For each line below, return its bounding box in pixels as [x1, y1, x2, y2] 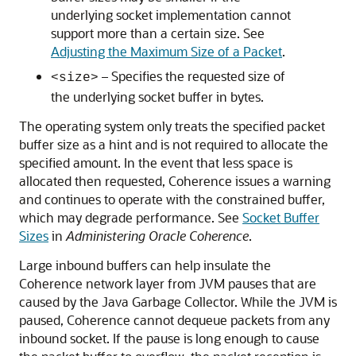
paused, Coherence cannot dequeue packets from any [19, 311, 330, 328]
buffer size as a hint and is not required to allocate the [19, 136, 328, 153]
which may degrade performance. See [19, 209, 242, 226]
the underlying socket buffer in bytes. [51, 88, 264, 105]
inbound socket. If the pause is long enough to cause [19, 330, 319, 346]
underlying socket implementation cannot [51, 6, 291, 23]
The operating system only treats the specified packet [19, 118, 325, 134]
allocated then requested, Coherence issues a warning [19, 172, 331, 189]
